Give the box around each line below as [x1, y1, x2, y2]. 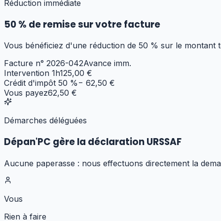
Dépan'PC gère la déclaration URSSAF [4, 135, 182, 149]
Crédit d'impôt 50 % [4, 78, 78, 88]
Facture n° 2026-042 [4, 58, 83, 69]
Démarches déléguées [4, 115, 87, 126]
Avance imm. [83, 58, 131, 69]
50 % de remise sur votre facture [4, 17, 160, 31]
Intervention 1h [4, 68, 60, 78]
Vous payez [4, 88, 48, 98]
